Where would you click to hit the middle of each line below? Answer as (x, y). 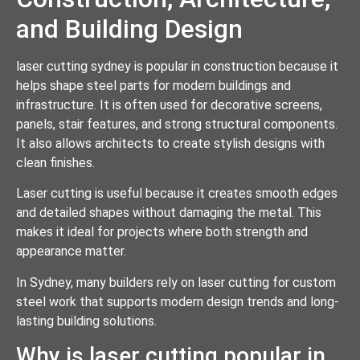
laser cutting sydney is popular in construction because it (177, 66)
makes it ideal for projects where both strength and (162, 232)
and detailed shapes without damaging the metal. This (169, 213)
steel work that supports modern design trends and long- (178, 301)
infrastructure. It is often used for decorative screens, (169, 104)
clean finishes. (55, 162)
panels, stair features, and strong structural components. (177, 124)
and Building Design (129, 29)
